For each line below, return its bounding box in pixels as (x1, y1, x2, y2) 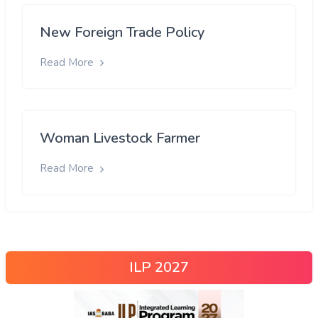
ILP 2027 (129, 257, 189, 277)
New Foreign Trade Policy (40, 23, 204, 43)
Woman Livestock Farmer (40, 128, 200, 148)
